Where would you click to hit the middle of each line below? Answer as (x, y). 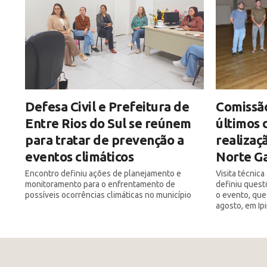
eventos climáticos (79, 156)
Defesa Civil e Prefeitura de (107, 106)
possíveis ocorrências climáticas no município (108, 195)
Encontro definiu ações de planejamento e (103, 173)
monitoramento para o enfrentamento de (100, 184)
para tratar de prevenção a (104, 139)
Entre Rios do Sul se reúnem (108, 123)
